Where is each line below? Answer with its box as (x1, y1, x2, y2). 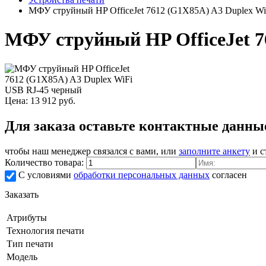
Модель (7, 251, 37, 262)
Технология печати (7, 225, 84, 236)
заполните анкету (179, 145, 250, 156)
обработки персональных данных (74, 169, 210, 180)
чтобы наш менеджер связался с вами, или (5, 145, 179, 156)
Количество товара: (5, 157, 86, 167)
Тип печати (7, 238, 53, 249)
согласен (210, 169, 247, 180)
